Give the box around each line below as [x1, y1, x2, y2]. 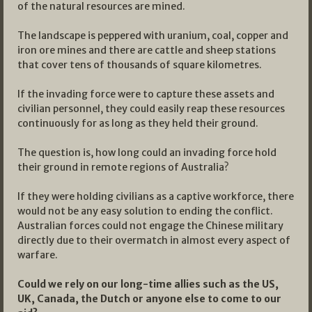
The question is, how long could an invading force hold [17, 146, 276, 159]
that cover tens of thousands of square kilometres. [17, 58, 262, 71]
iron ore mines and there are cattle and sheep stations [17, 43, 276, 56]
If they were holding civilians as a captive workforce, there [17, 189, 294, 203]
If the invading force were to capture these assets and [17, 87, 274, 100]
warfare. [17, 248, 58, 261]
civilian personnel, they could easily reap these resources [17, 102, 285, 115]
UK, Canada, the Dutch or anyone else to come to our [17, 292, 281, 305]
